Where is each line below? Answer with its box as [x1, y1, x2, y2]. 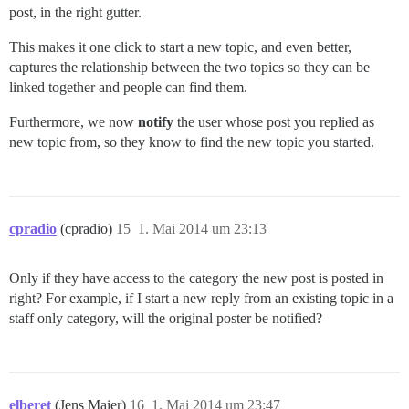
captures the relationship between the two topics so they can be [9, 58, 370, 75]
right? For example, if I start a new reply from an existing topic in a [9, 289, 393, 306]
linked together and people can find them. [9, 79, 247, 95]
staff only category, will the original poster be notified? [9, 309, 322, 326]
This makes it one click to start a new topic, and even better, [9, 38, 351, 55]
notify [138, 113, 173, 130]
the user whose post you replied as [173, 113, 374, 130]
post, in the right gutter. [9, 4, 142, 20]
